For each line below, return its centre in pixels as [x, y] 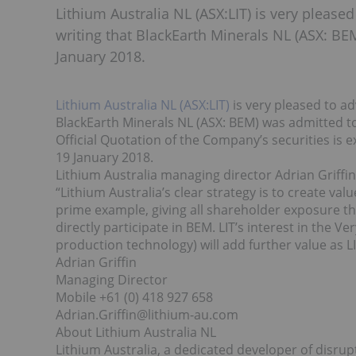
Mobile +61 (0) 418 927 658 [134, 297]
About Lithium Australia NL [136, 332]
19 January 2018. [104, 157]
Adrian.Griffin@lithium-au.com [147, 315]
